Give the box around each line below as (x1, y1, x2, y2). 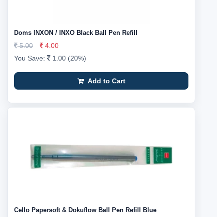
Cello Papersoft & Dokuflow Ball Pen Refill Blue (14, 206, 156, 214)
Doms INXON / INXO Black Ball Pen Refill (14, 29, 138, 36)
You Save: (14, 54, 47, 62)
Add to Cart (85, 77, 125, 85)
